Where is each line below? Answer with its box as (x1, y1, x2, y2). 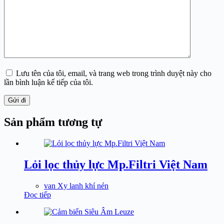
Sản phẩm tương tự (4, 115, 102, 129)
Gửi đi (8, 96, 26, 104)
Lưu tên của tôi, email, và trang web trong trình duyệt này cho (16, 69, 211, 78)
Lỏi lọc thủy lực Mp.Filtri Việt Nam (24, 157, 207, 171)
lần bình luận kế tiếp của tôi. (4, 78, 93, 87)
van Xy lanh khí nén (44, 181, 108, 190)
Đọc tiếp (24, 190, 51, 199)
